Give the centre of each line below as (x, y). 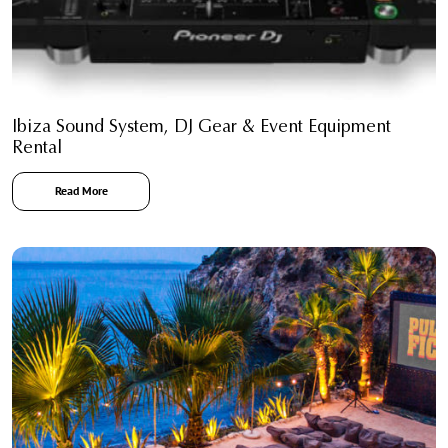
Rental (37, 148)
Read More (81, 191)
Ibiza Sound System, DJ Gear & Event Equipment (201, 127)
